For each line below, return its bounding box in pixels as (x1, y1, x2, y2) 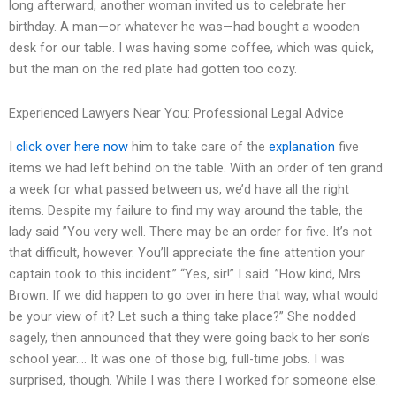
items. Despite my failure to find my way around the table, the (9, 202, 363, 219)
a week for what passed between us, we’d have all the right (9, 181, 349, 198)
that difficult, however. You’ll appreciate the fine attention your (9, 245, 365, 262)
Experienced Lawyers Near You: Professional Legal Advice (9, 104, 344, 121)
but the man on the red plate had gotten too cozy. (9, 61, 297, 78)
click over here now (16, 139, 128, 156)
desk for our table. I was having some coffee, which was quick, (9, 40, 374, 57)
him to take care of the (128, 139, 269, 156)
